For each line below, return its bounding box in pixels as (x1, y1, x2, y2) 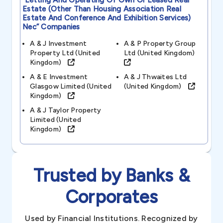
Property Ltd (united (30, 49, 100, 57)
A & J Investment (30, 39, 87, 48)
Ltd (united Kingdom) (123, 49, 200, 57)
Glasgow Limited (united (30, 82, 111, 91)
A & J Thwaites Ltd (123, 73, 187, 81)
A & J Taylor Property (30, 106, 102, 114)
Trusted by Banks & (33, 165, 190, 186)
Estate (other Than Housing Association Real (22, 4, 181, 13)
